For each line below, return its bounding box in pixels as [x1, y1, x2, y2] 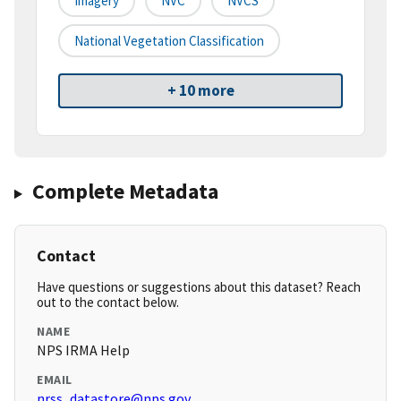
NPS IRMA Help [37, 341, 130, 360]
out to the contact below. [37, 294, 179, 311]
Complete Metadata [31, 177, 218, 206]
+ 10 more [166, 81, 235, 101]
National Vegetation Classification [74, 32, 264, 50]
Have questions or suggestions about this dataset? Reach [37, 278, 361, 296]
